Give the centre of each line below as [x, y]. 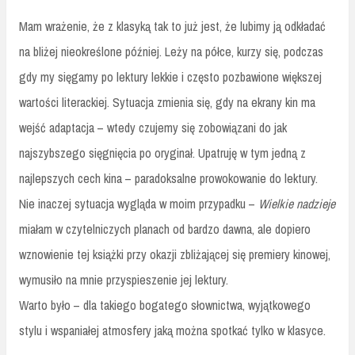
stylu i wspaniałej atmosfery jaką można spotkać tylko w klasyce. [172, 331]
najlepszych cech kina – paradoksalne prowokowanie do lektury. [168, 179]
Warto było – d [54, 305]
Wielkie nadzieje [297, 204]
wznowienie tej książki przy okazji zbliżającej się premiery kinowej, [175, 255]
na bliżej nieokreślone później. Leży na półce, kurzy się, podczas [171, 52]
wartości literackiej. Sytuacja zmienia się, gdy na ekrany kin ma [167, 103]
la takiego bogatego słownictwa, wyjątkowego [200, 305]
